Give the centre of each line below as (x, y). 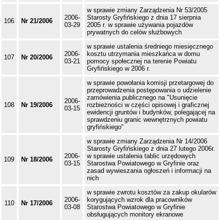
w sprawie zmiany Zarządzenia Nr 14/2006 (147, 141)
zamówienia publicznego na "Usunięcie (142, 98)
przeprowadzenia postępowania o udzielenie (149, 90)
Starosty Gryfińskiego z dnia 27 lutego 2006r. (151, 149)
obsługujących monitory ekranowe (135, 215)
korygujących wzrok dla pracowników (139, 200)
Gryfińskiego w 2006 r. (119, 69)
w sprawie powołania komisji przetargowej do (150, 83)
